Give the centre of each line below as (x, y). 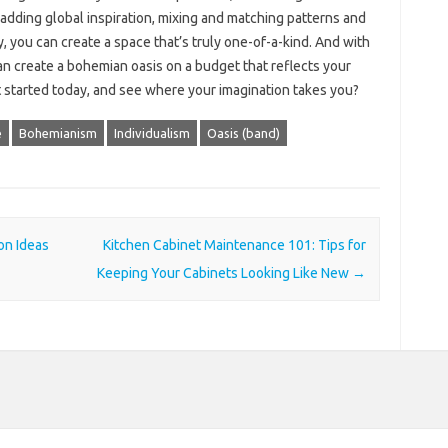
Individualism (151, 132)
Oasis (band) (243, 132)
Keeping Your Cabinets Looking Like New (224, 272)
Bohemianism (57, 132)
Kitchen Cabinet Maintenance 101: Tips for (234, 244)
